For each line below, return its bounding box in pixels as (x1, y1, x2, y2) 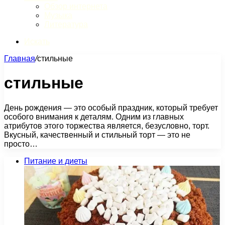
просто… (4, 139, 38, 148)
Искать (24, 37, 50, 46)
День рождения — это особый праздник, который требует (4, 103, 218, 112)
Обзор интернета (44, 2, 107, 11)
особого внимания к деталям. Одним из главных (4, 112, 184, 121)
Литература (44, 20, 88, 29)
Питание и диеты (24, 156, 87, 165)
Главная (4, 54, 35, 63)
